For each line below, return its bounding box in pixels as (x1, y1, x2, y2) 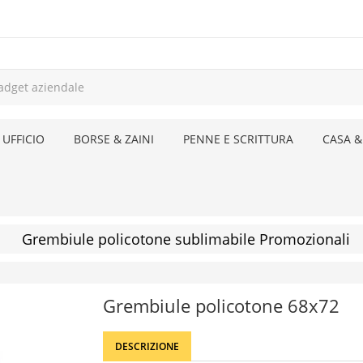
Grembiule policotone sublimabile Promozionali (21, 229, 350, 249)
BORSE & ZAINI (74, 131, 154, 147)
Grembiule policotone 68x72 (103, 293, 340, 318)
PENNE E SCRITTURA (183, 131, 293, 147)
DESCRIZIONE (115, 340, 179, 353)
